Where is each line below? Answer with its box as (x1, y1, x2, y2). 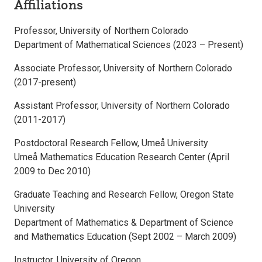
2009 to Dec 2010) (14, 165, 91, 177)
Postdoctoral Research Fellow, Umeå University (14, 137, 208, 149)
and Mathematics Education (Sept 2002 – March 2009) (14, 230, 236, 242)
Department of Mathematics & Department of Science (14, 216, 233, 228)
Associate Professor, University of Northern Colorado (14, 62, 232, 74)
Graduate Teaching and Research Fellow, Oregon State (14, 188, 234, 200)
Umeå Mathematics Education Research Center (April (14, 151, 229, 163)
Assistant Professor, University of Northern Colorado (14, 99, 230, 111)
